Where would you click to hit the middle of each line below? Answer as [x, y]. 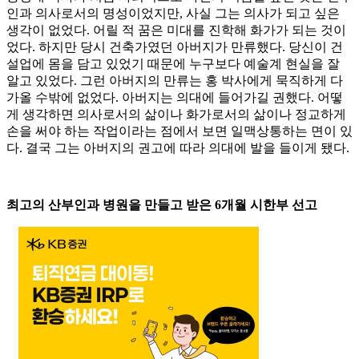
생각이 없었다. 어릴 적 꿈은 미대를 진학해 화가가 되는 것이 [176, 30]
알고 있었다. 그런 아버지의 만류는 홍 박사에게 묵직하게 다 [175, 81]
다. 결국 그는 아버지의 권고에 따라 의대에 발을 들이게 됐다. [178, 148]
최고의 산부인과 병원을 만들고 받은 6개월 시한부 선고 [162, 205]
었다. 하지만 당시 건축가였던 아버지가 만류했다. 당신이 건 [175, 47]
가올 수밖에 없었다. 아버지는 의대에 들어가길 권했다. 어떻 [175, 98]
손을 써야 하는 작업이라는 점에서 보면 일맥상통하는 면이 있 [179, 131]
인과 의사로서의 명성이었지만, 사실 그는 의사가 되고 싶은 [173, 14]
